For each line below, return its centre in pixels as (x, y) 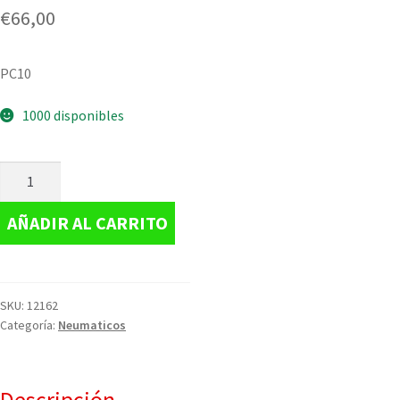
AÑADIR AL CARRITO (87, 222)
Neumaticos (92, 325)
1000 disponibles (73, 116)
